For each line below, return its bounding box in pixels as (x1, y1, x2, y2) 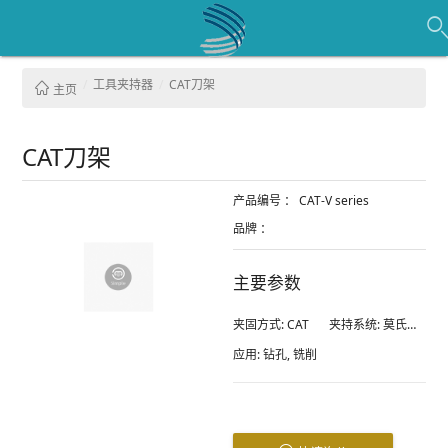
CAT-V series (299, 191, 369, 209)
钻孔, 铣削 (260, 345, 317, 363)
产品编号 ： (233, 191, 296, 209)
